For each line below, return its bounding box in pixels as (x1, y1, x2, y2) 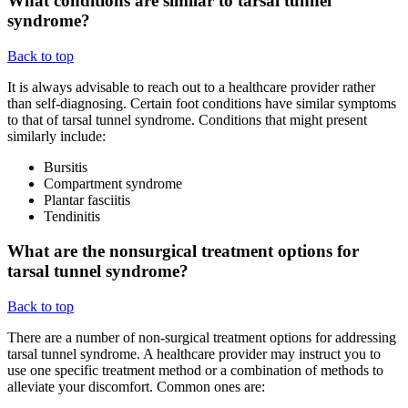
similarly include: (7, 127, 106, 144)
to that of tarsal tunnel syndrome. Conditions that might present (7, 111, 367, 127)
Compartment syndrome (44, 175, 182, 191)
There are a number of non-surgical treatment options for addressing (7, 329, 396, 345)
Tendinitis (44, 208, 100, 224)
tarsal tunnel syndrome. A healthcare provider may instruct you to (7, 345, 381, 362)
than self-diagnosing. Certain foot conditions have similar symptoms (7, 95, 396, 111)
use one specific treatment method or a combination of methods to (7, 362, 383, 378)
